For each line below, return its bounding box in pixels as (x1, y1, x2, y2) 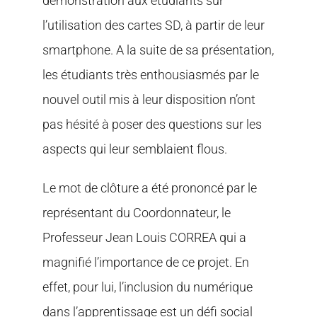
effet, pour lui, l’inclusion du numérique (42, 279, 253, 294)
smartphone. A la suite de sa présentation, (42, 42, 274, 57)
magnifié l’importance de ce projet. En (42, 254, 249, 270)
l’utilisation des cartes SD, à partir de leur (42, 17, 265, 33)
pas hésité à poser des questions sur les (42, 116, 262, 132)
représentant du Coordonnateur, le (42, 204, 231, 220)
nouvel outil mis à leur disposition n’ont (42, 91, 255, 107)
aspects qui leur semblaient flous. (42, 141, 227, 156)
